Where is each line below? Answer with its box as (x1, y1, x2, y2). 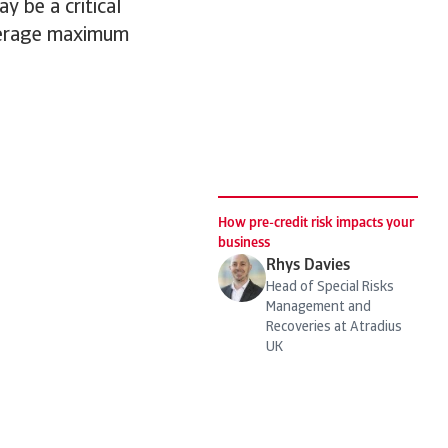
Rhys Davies (266, 258, 350, 274)
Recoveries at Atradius (266, 320, 402, 335)
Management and (266, 300, 371, 315)
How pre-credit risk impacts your (218, 216, 414, 231)
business (218, 236, 270, 251)
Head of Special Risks (266, 280, 394, 295)
